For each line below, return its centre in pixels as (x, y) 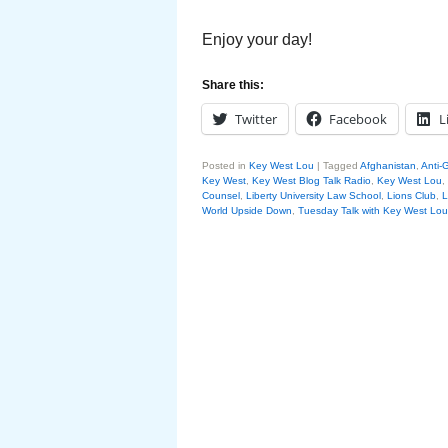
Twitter (256, 119)
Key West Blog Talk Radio (311, 180)
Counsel (221, 195)
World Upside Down (247, 210)
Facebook (358, 119)
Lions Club (411, 195)
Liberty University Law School (313, 195)
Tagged (340, 165)
